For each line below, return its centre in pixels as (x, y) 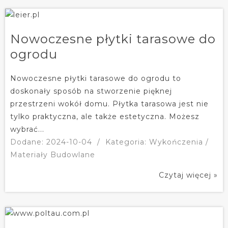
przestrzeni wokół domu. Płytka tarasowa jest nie (109, 104)
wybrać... (27, 129)
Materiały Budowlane (53, 154)
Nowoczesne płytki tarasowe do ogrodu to (96, 78)
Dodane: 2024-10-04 (51, 142)
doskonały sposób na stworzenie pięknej (91, 91)
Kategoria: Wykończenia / (157, 142)
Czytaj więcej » (188, 175)
